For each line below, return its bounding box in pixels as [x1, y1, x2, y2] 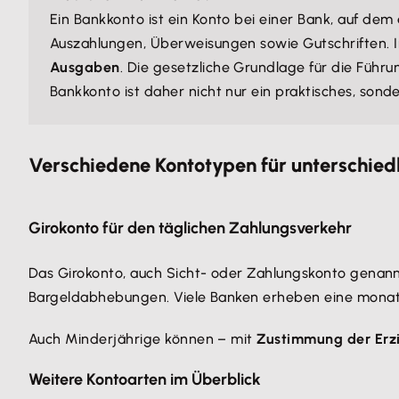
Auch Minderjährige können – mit [28, 330, 257, 347]
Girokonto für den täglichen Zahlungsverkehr [28, 218, 352, 238]
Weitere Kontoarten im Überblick [28, 370, 261, 389]
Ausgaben [50, 59, 120, 76]
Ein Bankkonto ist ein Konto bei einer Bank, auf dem [50, 11, 397, 28]
